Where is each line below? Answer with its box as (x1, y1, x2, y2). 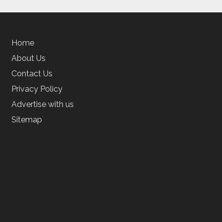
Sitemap (11, 115, 42, 124)
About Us (11, 54, 46, 63)
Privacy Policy (11, 84, 62, 94)
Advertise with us (11, 100, 74, 109)
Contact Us (11, 69, 53, 78)
